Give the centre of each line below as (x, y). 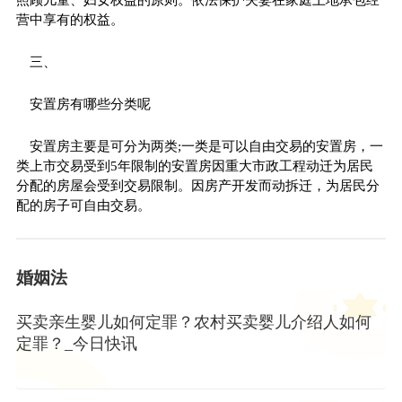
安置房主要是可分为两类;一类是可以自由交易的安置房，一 (206, 146)
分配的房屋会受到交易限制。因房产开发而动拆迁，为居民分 (197, 185)
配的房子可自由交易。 (83, 205)
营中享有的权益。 (70, 19)
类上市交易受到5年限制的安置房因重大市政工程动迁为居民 (194, 166)
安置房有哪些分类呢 (90, 104)
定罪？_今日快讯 (76, 343)
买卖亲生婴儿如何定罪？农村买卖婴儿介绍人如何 (193, 322)
